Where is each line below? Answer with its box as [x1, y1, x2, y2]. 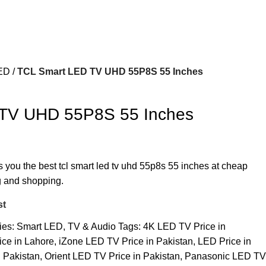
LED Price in [198, 236, 251, 246]
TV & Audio [68, 221, 116, 232]
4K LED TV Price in [143, 221, 226, 232]
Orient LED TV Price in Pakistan [45, 251, 180, 261]
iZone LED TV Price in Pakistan [59, 236, 193, 246]
